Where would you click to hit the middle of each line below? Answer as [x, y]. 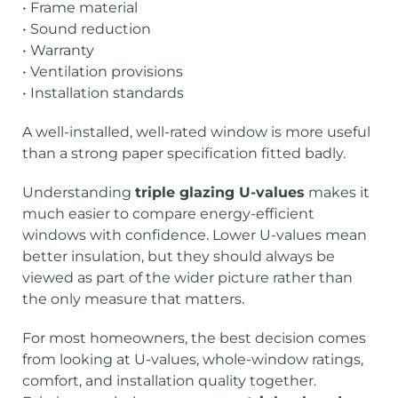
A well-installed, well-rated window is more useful [196, 132]
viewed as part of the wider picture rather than [187, 278]
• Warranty [58, 50]
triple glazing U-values [220, 192]
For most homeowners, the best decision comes [194, 338]
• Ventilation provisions [103, 72]
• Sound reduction [87, 29]
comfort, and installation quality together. [169, 381]
